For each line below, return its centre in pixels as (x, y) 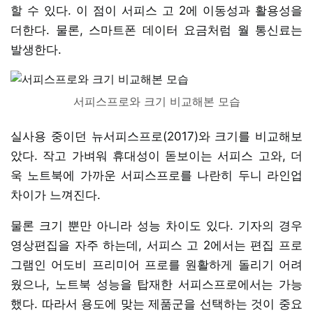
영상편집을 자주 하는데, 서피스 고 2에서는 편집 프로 (156, 245)
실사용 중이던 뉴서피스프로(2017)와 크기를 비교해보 (156, 136)
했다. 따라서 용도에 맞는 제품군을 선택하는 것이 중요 (156, 304)
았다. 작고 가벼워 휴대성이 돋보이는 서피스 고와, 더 (156, 155)
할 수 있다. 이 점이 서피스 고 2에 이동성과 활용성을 (156, 10)
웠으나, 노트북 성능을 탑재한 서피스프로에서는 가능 (156, 284)
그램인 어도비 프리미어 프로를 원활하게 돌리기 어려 (156, 264)
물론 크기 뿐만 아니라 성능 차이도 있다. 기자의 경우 (156, 225)
